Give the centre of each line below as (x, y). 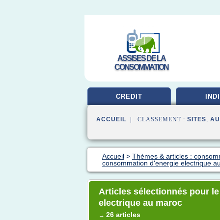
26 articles (123, 215)
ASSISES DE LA (141, 58)
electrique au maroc (140, 203)
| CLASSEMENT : (157, 119)
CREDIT (129, 96)
